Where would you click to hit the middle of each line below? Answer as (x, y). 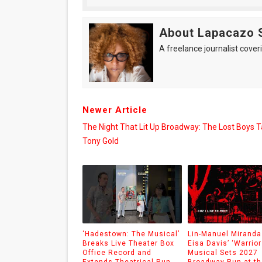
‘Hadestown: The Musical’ (131, 234)
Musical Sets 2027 (223, 252)
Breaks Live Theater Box (128, 243)
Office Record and (117, 252)
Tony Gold (100, 141)
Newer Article (115, 110)
